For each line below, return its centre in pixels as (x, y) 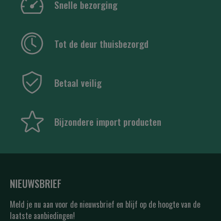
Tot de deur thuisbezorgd (101, 43)
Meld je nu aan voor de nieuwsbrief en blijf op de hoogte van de (105, 204)
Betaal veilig (78, 82)
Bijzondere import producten (108, 121)
